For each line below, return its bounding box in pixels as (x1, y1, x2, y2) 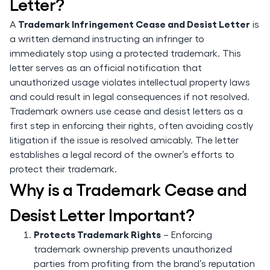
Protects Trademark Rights (34, 228, 161, 240)
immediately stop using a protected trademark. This (10, 47, 241, 58)
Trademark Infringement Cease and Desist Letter (18, 17, 250, 30)
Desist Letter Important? (10, 204, 195, 224)
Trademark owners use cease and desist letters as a (10, 105, 243, 116)
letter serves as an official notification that (10, 61, 202, 73)
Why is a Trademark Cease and (10, 178, 248, 199)
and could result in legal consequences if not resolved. (10, 90, 250, 102)
